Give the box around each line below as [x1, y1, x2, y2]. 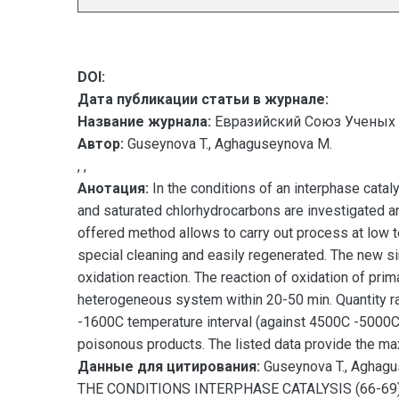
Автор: [77, 135, 124, 152]
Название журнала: [77, 113, 211, 130]
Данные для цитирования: [77, 358, 264, 375]
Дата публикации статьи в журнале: [77, 91, 329, 108]
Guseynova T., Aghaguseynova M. [124, 135, 332, 152]
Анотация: [77, 180, 149, 197]
